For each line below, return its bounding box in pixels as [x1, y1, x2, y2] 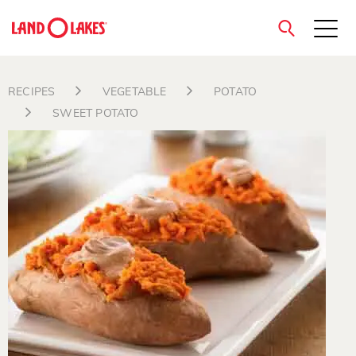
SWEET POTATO [52, 108, 139, 119]
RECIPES [8, 87, 56, 98]
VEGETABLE [102, 87, 167, 98]
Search [25, 150, 63, 161]
